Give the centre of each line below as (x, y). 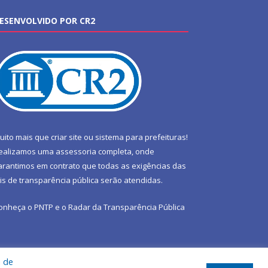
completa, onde (125, 152)
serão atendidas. (131, 180)
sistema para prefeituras (141, 137)
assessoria (76, 152)
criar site (66, 137)
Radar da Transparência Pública (127, 207)
